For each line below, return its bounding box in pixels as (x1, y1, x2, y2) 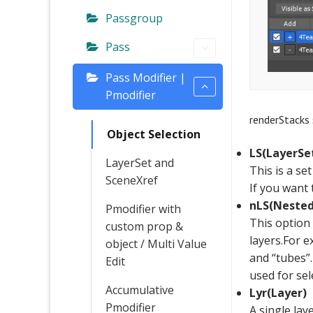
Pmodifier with (105, 201, 181, 217)
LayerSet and (105, 154, 174, 170)
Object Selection (107, 126, 201, 142)
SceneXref (105, 172, 158, 188)
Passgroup (105, 10, 163, 26)
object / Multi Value (105, 235, 207, 252)
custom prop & (105, 218, 183, 234)
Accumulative (105, 282, 174, 298)
